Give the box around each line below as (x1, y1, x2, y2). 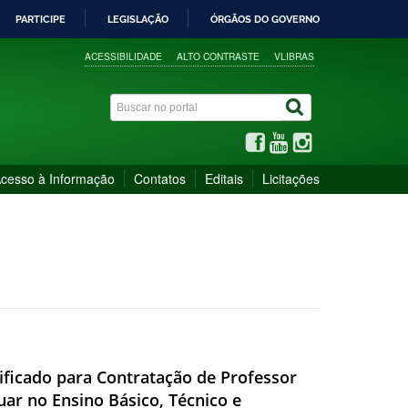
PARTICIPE (15, 13, 66, 25)
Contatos (134, 168, 186, 188)
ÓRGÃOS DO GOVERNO (210, 13, 320, 25)
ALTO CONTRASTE (177, 48, 260, 63)
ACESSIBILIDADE (85, 48, 163, 63)
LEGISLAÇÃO (107, 13, 168, 25)
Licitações (262, 168, 320, 188)
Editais (205, 168, 243, 188)
